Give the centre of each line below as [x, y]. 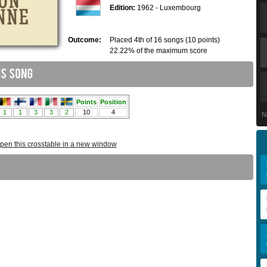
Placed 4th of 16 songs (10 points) [165, 40]
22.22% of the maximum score [159, 51]
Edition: [122, 8]
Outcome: [85, 40]
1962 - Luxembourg [168, 8]
